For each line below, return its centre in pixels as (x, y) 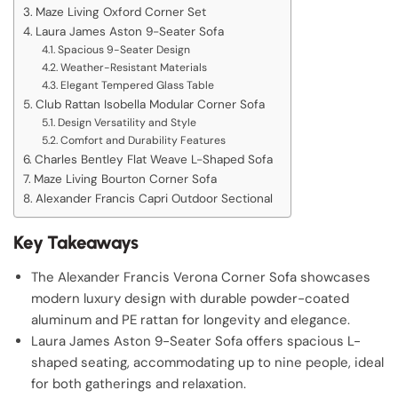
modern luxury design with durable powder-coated (190, 298)
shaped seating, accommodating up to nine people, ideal (207, 362)
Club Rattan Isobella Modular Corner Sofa (150, 104)
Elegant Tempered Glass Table (137, 85)
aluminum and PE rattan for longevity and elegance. (191, 320)
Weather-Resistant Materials (133, 68)
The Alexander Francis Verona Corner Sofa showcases (201, 277)
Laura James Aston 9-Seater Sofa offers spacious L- (196, 341)
